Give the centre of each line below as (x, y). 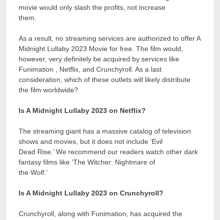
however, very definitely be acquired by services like (99, 59)
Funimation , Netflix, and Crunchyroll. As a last (90, 69)
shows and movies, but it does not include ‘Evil (91, 142)
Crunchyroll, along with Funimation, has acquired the (101, 214)
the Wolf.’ (33, 173)
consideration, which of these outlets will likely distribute (105, 80)
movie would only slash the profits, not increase (92, 8)
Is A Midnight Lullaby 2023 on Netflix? (82, 111)
